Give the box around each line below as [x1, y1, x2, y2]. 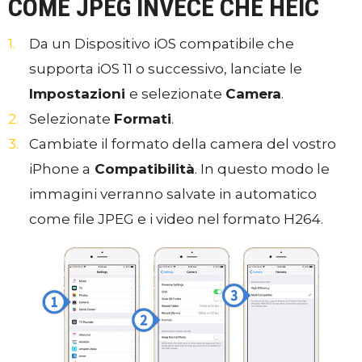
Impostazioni [29, 86, 129, 102]
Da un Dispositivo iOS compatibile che [29, 36, 294, 52]
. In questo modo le [195, 161, 330, 177]
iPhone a [29, 161, 90, 177]
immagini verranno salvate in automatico [29, 186, 317, 202]
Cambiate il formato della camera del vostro [29, 136, 336, 152]
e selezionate [129, 86, 225, 102]
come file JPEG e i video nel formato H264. [29, 211, 323, 227]
